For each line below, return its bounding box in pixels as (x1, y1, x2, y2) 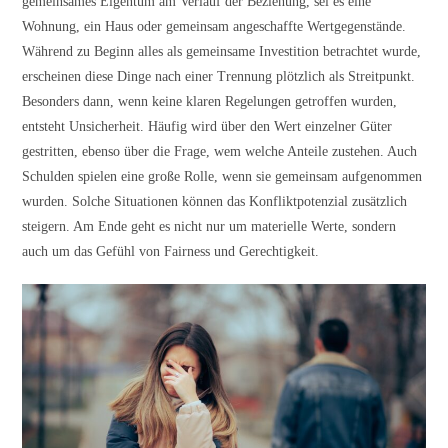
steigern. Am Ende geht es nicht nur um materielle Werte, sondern (22, 218, 397, 234)
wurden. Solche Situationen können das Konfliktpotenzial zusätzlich (22, 193, 408, 209)
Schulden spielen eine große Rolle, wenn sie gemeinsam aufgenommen (22, 168, 423, 184)
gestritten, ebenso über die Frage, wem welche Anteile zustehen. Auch (22, 143, 418, 159)
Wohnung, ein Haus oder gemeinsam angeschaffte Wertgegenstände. (22, 18, 407, 34)
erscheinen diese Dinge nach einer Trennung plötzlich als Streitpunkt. (22, 68, 416, 84)
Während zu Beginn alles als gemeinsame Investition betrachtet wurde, (22, 43, 422, 59)
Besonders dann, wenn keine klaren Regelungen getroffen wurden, (22, 93, 398, 109)
